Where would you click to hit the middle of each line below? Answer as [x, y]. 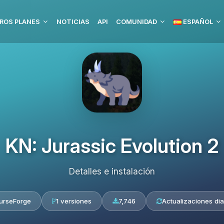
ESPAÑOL [197, 21]
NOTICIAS [73, 21]
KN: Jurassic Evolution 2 [112, 146]
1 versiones [73, 201]
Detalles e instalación [112, 171]
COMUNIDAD [136, 21]
